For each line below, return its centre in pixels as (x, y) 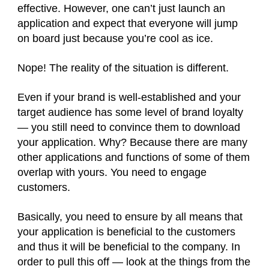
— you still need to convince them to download (129, 127)
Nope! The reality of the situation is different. (123, 68)
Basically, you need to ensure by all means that (130, 217)
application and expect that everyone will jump (128, 23)
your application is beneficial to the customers (126, 232)
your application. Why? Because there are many (132, 142)
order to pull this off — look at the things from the (134, 262)
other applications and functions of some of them (134, 157)
